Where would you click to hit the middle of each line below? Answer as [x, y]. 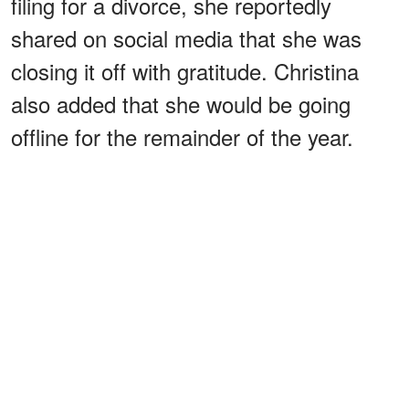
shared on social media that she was [186, 38]
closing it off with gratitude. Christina [185, 71]
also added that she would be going [181, 104]
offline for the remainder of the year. [182, 137]
